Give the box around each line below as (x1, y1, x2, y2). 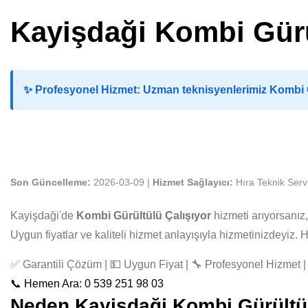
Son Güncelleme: (10, 177, 91, 188)
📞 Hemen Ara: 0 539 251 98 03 (10, 278, 164, 289)
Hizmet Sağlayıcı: (153, 177, 233, 188)
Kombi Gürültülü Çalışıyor (76, 210, 211, 221)
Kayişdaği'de (10, 210, 76, 221)
